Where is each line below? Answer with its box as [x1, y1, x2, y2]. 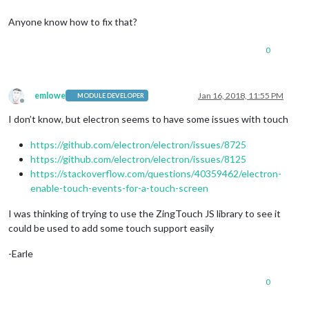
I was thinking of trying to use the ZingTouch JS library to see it [8, 207, 281, 219]
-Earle [8, 247, 33, 259]
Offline [21, 100, 48, 111]
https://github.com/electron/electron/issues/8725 [30, 138, 246, 150]
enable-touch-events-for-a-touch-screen [30, 181, 208, 194]
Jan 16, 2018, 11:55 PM [198, 90, 283, 101]
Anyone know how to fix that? [8, 15, 137, 28]
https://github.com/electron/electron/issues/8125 [30, 152, 246, 165]
